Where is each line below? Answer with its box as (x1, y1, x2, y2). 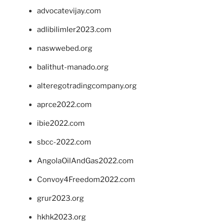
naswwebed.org (37, 43, 92, 53)
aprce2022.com (37, 100, 92, 109)
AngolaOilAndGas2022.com (37, 156, 134, 165)
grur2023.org (37, 193, 84, 203)
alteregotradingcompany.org (37, 81, 137, 90)
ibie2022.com (37, 118, 85, 128)
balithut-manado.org (37, 62, 109, 72)
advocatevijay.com (37, 6, 101, 15)
